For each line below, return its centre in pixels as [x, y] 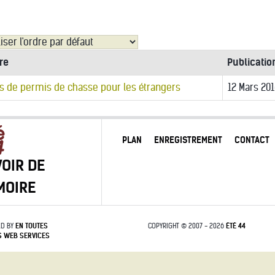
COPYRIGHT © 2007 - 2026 [187, 226]
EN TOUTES [32, 226]
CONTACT [252, 140]
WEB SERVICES [26, 236]
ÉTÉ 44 [235, 226]
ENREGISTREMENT [188, 140]
